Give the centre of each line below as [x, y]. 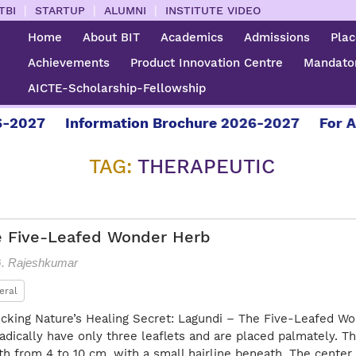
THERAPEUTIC [206, 166]
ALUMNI [126, 10]
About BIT [112, 37]
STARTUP [60, 10]
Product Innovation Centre [207, 63]
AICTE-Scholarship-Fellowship [117, 88]
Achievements [69, 63]
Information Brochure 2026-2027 [169, 123]
